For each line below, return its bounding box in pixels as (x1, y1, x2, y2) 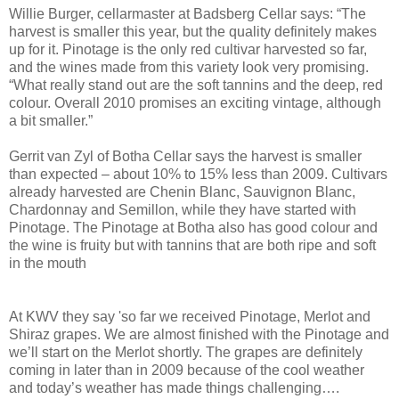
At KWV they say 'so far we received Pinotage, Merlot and (9, 308, 370, 324)
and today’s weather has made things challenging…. (9, 379, 339, 395)
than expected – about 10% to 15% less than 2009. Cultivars (9, 166, 387, 182)
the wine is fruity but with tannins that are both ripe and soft (9, 237, 376, 253)
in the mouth (9, 255, 86, 271)
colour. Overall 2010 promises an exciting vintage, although (9, 94, 381, 110)
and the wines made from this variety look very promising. (9, 59, 369, 75)
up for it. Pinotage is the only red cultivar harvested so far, (9, 41, 367, 57)
